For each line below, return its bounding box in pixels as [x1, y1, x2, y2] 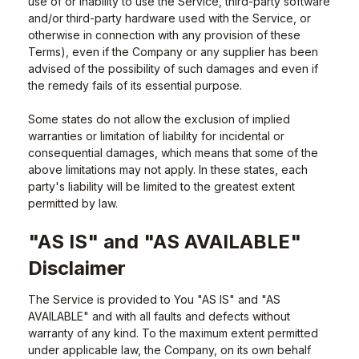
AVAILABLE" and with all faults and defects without [28, 309, 290, 323]
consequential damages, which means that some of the [28, 146, 318, 159]
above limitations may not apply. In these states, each [28, 163, 308, 176]
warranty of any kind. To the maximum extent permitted [28, 326, 318, 340]
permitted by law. [28, 196, 118, 210]
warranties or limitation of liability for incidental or [28, 129, 284, 143]
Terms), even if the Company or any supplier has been [28, 45, 318, 58]
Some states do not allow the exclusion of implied [28, 112, 290, 126]
